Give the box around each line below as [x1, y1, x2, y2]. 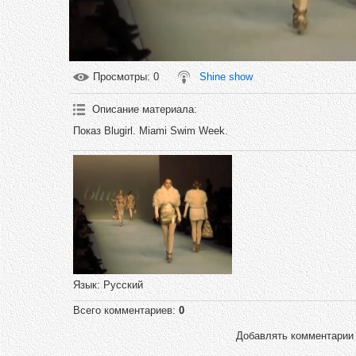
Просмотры [93, 71, 147, 83]
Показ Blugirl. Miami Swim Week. [73, 125, 228, 137]
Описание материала [92, 103, 194, 115]
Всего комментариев [73, 304, 172, 316]
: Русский [97, 279, 143, 291]
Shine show [199, 71, 253, 83]
